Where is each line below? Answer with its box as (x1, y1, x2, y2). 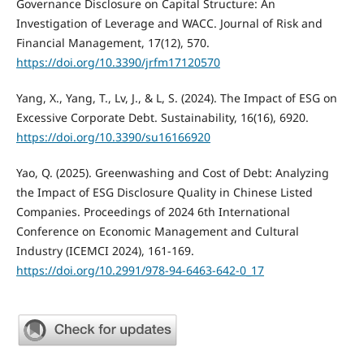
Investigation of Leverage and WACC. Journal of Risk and (15, 15, 323, 31)
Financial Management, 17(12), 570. (15, 34, 210, 50)
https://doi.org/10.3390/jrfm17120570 (15, 54, 220, 70)
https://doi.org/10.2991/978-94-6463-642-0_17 (15, 262, 264, 278)
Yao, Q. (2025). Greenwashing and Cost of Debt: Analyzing (15, 164, 329, 180)
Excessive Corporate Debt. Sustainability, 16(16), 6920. (15, 109, 309, 125)
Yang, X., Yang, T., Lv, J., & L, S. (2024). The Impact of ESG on (15, 89, 337, 106)
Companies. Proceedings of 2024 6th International (15, 203, 290, 219)
